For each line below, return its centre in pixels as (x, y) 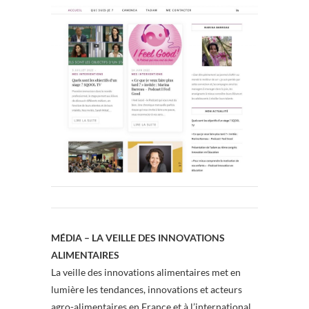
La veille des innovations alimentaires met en (146, 272)
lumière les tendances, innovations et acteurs (147, 289)
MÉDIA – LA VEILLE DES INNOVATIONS (138, 237)
